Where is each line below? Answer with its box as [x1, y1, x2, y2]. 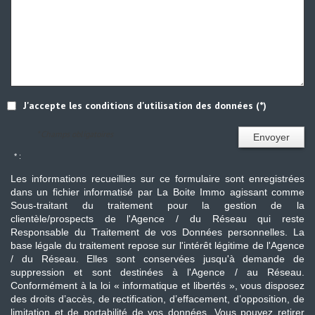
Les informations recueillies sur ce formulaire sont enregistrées [11, 172, 304, 184]
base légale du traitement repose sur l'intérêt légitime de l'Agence [11, 239, 304, 251]
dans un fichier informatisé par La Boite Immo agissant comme [11, 186, 304, 198]
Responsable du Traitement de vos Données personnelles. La [11, 226, 304, 238]
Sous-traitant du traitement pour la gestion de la [11, 199, 304, 211]
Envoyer [252, 131, 290, 143]
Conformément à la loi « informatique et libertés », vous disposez [11, 279, 304, 291]
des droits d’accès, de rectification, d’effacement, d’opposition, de [11, 292, 304, 304]
